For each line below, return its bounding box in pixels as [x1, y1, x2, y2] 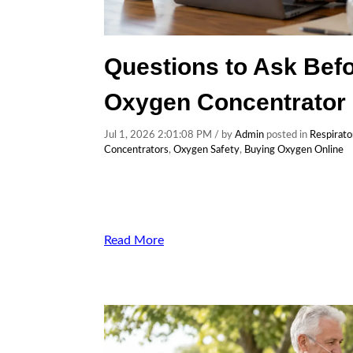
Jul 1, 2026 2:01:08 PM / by [104, 130, 235, 140]
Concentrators [104, 145, 169, 155]
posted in [264, 130, 310, 140]
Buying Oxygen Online [244, 145, 344, 155]
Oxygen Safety [173, 145, 240, 155]
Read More [104, 234, 164, 247]
